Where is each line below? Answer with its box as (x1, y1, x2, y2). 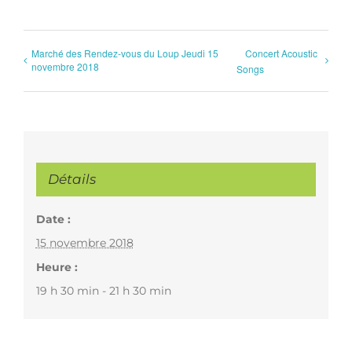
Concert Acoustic (244, 46, 317, 60)
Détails (47, 171, 96, 187)
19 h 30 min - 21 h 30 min (35, 284, 171, 298)
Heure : (35, 260, 78, 274)
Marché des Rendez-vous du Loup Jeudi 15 (31, 46, 218, 60)
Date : (35, 212, 71, 226)
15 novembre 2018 (35, 236, 134, 250)
